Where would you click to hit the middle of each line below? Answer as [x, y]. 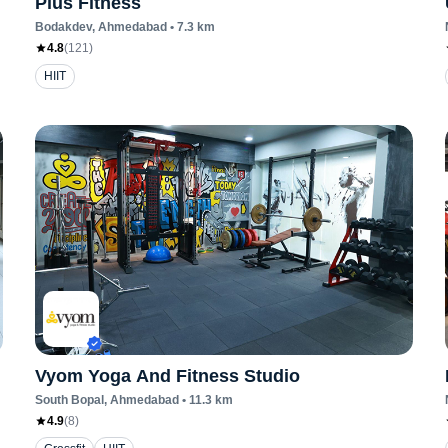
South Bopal [69, 400]
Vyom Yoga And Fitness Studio [167, 376]
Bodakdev [63, 27]
